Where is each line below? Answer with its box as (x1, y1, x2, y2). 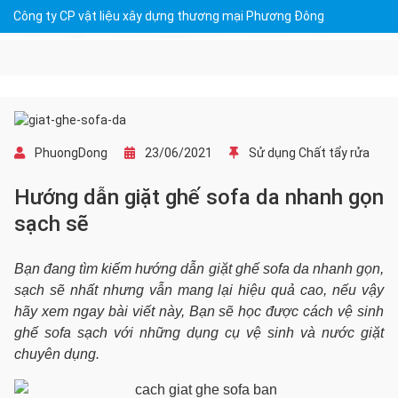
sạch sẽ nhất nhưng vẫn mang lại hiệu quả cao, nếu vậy (14, 283, 384, 298)
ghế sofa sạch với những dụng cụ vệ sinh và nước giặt (14, 325, 384, 340)
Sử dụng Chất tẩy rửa (249, 146, 370, 160)
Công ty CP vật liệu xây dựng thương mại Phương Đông (13, 9, 324, 23)
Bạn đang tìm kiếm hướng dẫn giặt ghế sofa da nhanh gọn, (14, 261, 384, 276)
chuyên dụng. (14, 346, 99, 362)
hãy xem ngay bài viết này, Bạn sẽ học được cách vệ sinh (14, 304, 384, 319)
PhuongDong (32, 146, 110, 160)
